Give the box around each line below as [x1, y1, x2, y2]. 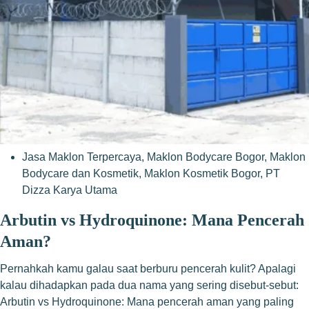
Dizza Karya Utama [22, 184, 117, 196]
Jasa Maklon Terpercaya [22, 151, 141, 163]
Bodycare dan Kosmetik [22, 168, 139, 179]
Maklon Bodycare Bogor [147, 151, 264, 163]
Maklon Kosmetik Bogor [144, 168, 260, 179]
